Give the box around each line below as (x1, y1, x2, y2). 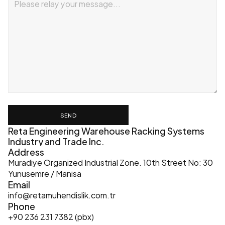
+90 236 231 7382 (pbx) (8, 209, 94, 223)
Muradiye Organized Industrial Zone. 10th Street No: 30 (8, 155, 213, 169)
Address (8, 144, 44, 159)
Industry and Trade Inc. (8, 134, 104, 148)
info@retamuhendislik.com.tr (8, 188, 116, 201)
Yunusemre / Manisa (8, 166, 81, 180)
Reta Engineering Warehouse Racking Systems (8, 123, 204, 138)
